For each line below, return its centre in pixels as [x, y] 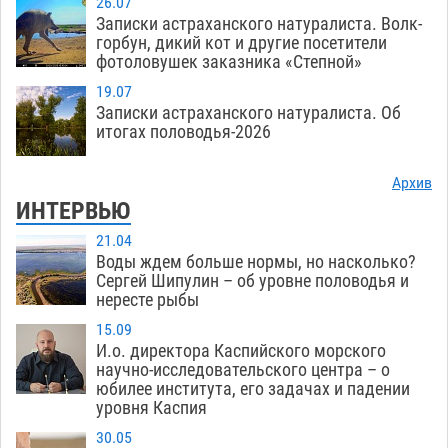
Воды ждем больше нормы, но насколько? [256, 262]
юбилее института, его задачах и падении [253, 389]
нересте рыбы [147, 300]
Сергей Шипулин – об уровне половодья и [252, 281]
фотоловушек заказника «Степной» [229, 62]
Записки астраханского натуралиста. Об [248, 113]
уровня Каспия [151, 408]
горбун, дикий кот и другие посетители [241, 43]
